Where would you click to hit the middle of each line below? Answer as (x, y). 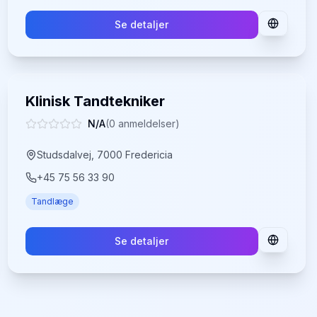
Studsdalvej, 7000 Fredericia (104, 155)
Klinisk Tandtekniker (95, 101)
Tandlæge (52, 201)
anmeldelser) (147, 123)
